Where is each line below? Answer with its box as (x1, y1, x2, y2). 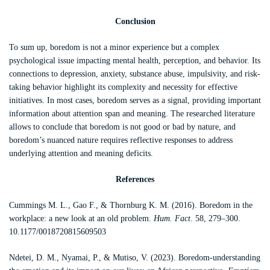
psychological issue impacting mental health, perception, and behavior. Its (9, 56, 260, 65)
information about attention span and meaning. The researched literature (9, 109, 255, 118)
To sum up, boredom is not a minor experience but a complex (9, 43, 219, 52)
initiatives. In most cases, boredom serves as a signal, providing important (9, 96, 261, 105)
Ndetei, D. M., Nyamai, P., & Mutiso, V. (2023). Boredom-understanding (9, 253, 260, 262)
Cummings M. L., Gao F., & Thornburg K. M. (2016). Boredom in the (9, 201, 253, 210)
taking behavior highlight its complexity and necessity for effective (9, 83, 237, 92)
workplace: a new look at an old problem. (9, 214, 154, 223)
